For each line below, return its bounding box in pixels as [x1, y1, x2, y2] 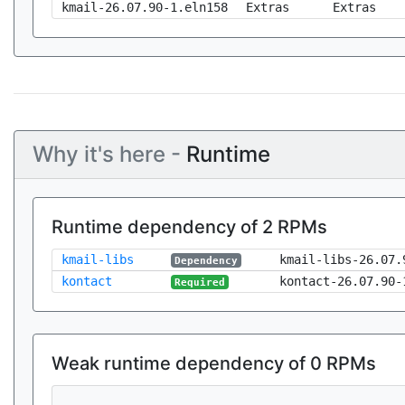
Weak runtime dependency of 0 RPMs [52, 353, 376, 374]
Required [174, 277, 226, 287]
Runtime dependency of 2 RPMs [52, 216, 327, 238]
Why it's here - [33, 141, 186, 167]
